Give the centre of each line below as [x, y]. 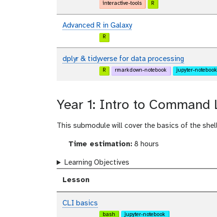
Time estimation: [99, 145]
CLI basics [80, 204]
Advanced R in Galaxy [97, 26]
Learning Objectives [97, 163]
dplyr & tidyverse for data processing [123, 59]
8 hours [145, 145]
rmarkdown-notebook [141, 70]
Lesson [76, 180]
